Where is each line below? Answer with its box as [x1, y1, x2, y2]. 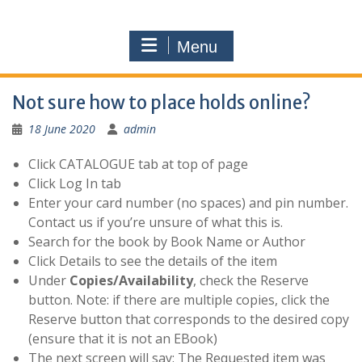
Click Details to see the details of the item [28, 251, 277, 270]
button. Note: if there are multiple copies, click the [28, 290, 330, 309]
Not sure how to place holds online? [12, 90, 311, 114]
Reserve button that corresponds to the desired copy [28, 309, 349, 328]
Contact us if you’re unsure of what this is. [28, 213, 283, 231]
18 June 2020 [28, 120, 95, 137]
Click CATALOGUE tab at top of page [28, 154, 248, 173]
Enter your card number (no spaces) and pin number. [28, 193, 348, 212]
